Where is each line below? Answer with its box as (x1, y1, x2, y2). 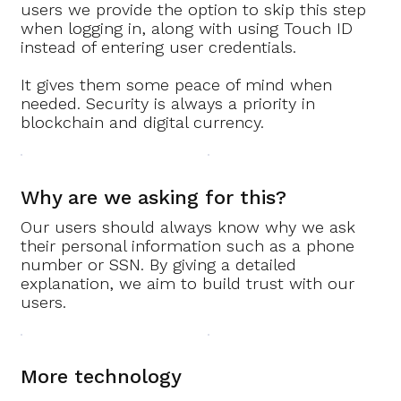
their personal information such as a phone (21, 236, 355, 256)
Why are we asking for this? (21, 185, 287, 209)
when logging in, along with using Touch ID (21, 19, 354, 38)
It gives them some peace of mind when (21, 75, 333, 95)
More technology (21, 365, 183, 388)
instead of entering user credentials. (21, 38, 297, 57)
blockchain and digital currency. (21, 113, 265, 132)
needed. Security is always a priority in (21, 94, 316, 114)
